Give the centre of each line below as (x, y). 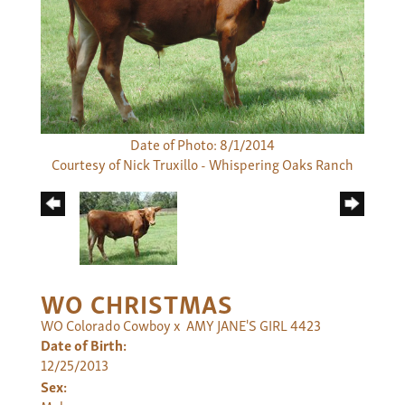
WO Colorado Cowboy (106, 324)
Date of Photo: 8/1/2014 (202, 143)
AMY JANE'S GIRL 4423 (254, 324)
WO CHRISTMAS (137, 302)
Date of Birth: (84, 344)
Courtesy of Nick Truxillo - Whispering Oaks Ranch (202, 163)
